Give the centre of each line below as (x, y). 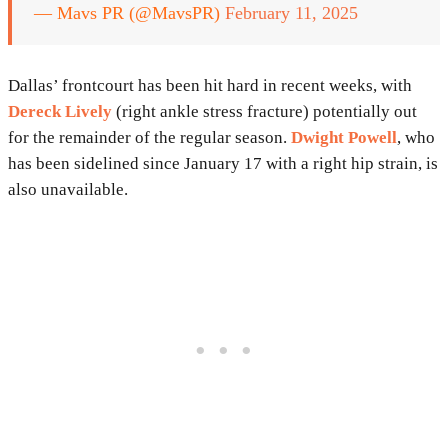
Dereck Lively (60, 112)
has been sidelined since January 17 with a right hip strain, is (223, 164)
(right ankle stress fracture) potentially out (264, 112)
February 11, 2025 (291, 13)
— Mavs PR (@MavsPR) (129, 13)
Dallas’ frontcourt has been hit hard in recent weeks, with (210, 86)
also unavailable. (68, 190)
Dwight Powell (344, 138)
